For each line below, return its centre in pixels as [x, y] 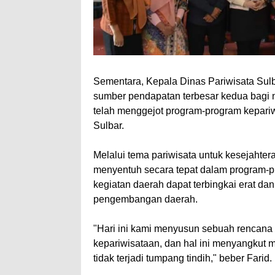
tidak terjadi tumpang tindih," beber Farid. [183, 258]
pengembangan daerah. [145, 199]
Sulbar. [109, 125]
